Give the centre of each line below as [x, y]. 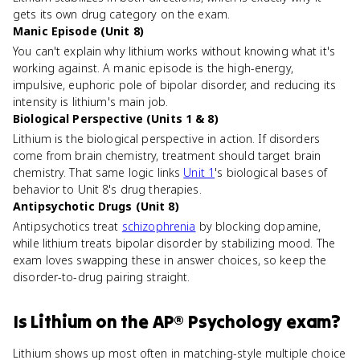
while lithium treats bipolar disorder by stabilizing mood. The [174, 243]
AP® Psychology [217, 321]
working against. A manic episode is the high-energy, [153, 68]
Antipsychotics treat [67, 226]
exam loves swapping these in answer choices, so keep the [170, 260]
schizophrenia [159, 226]
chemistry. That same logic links [98, 172]
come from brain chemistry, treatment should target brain [167, 155]
